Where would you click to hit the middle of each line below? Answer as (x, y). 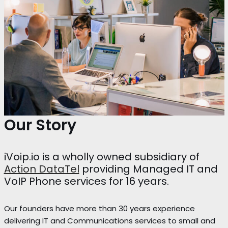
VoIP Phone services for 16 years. (86, 181)
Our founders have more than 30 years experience (99, 208)
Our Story (40, 125)
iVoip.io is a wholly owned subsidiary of (102, 157)
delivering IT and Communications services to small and (109, 221)
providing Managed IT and (148, 169)
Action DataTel (41, 169)
